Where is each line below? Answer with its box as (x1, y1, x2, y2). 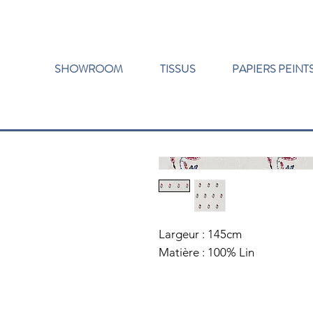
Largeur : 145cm (159, 227, 242, 242)
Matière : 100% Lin (159, 245, 254, 260)
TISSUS (160, 61, 196, 77)
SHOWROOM (54, 61, 123, 77)
